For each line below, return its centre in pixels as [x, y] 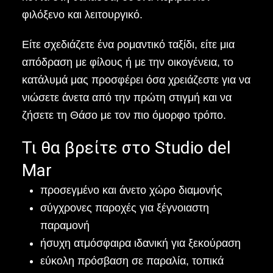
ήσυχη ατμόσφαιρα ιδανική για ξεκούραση [140, 243]
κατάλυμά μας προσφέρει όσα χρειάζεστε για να [136, 80]
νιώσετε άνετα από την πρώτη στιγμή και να [126, 97]
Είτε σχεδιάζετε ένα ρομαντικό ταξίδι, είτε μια [128, 44]
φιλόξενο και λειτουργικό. [82, 15]
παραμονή [65, 225]
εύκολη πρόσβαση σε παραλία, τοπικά [132, 261]
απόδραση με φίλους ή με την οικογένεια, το [127, 62]
